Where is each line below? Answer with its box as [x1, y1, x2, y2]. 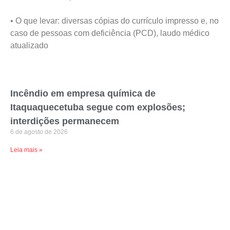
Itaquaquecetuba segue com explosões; [10, 102, 185, 112]
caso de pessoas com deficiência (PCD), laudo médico [10, 29, 209, 37]
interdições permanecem [10, 116, 119, 126]
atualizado [10, 41, 48, 50]
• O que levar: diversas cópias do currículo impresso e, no [10, 16, 219, 25]
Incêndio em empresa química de [10, 88, 156, 99]
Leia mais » [10, 146, 43, 154]
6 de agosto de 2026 [10, 128, 68, 136]
